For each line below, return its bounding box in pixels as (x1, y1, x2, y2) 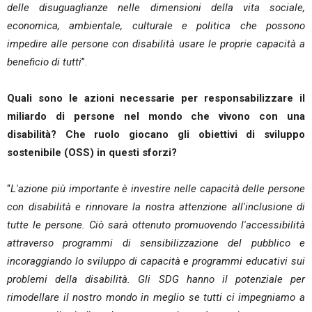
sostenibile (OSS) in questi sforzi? (7, 146, 177, 159)
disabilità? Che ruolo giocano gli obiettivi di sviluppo (7, 128, 305, 141)
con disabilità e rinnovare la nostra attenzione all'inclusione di (7, 201, 305, 213)
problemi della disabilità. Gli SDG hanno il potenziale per (7, 273, 305, 286)
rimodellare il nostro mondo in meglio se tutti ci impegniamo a (7, 291, 305, 304)
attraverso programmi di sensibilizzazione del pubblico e (7, 237, 305, 249)
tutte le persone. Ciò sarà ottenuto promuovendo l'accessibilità (7, 219, 305, 231)
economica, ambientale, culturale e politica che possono (7, 19, 305, 32)
